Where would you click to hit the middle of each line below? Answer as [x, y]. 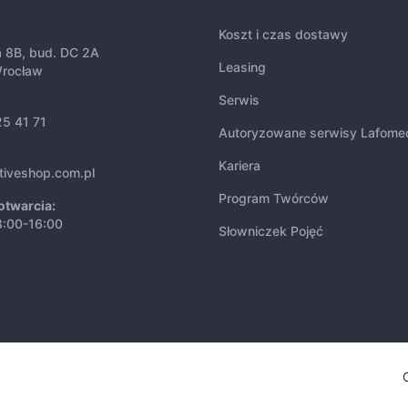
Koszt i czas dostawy [283, 35]
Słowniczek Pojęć [271, 231]
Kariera [240, 166]
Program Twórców [274, 199]
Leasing [242, 67]
